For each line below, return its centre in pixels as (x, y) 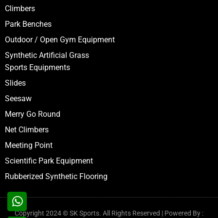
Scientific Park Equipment (49, 161)
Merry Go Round (33, 114)
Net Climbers (27, 129)
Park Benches (28, 24)
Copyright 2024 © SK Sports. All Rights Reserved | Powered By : (109, 213)
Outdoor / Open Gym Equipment (60, 39)
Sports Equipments (37, 67)
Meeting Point (29, 145)
